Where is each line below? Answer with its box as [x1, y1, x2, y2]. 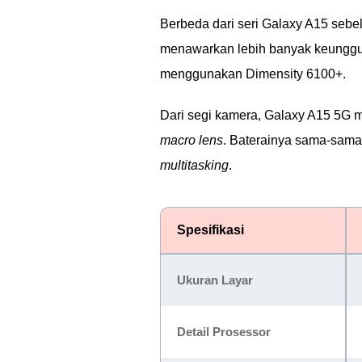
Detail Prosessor [177, 325, 271, 339]
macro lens [160, 133, 223, 147]
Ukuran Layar [177, 273, 253, 287]
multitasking [160, 158, 229, 172]
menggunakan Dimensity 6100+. [160, 67, 346, 81]
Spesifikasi [177, 223, 244, 237]
